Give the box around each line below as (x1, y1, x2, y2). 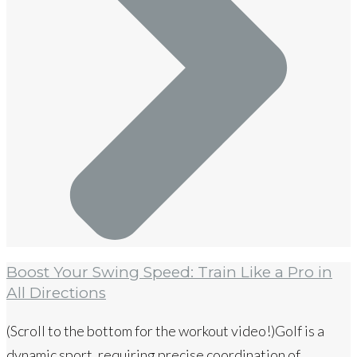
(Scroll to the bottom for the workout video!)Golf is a (6, 322, 324, 340)
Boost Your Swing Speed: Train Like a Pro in (6, 263, 332, 282)
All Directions (6, 284, 106, 303)
